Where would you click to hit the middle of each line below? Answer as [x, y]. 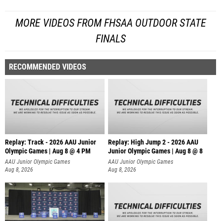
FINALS [110, 38]
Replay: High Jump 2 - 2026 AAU [153, 142]
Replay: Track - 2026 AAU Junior [51, 142]
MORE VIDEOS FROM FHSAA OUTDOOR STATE [110, 23]
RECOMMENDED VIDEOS [48, 67]
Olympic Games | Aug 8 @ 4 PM [48, 151]
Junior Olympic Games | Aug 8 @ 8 [155, 151]
